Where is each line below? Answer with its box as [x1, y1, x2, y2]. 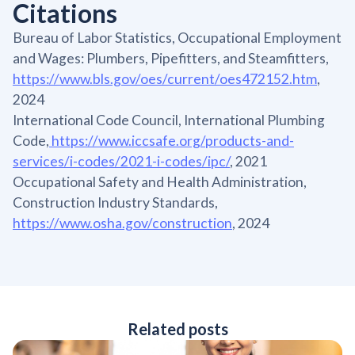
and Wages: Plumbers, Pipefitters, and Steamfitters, [13, 49, 329, 67]
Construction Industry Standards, [13, 193, 218, 211]
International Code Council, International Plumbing [13, 111, 325, 128]
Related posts [127, 319, 228, 338]
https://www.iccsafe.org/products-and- [49, 132, 294, 149]
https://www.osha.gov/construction [13, 214, 232, 231]
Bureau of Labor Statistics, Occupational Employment [13, 29, 342, 46]
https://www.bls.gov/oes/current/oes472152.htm [13, 70, 317, 87]
